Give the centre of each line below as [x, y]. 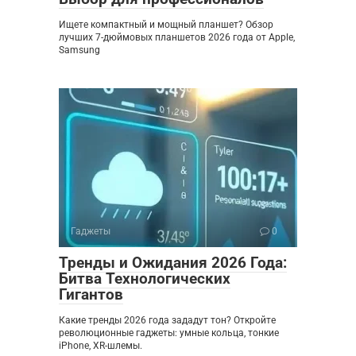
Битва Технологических [145, 278]
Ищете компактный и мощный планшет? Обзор [166, 24]
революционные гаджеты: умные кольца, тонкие [169, 333]
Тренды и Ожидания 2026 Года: [173, 262]
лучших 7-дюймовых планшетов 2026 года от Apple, [177, 37]
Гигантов [91, 294]
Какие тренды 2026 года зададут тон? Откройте [167, 320]
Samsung [79, 50]
